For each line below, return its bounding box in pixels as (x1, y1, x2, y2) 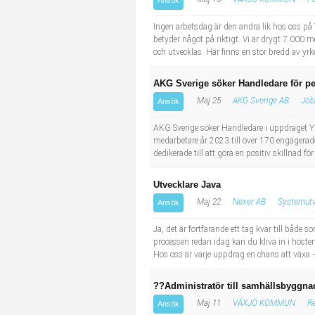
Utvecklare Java (153, 179, 221, 190)
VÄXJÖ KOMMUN (233, 298, 295, 308)
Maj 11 (195, 298, 221, 308)
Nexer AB (233, 197, 266, 207)
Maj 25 (195, 96, 221, 105)
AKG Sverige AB (233, 96, 289, 105)
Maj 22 (195, 197, 221, 207)
